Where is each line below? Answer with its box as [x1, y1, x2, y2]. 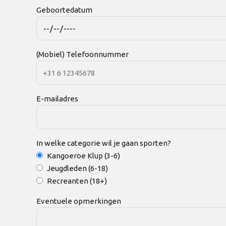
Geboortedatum [36, 6, 92, 15]
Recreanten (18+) [46, 177, 107, 186]
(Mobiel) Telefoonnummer [36, 50, 129, 59]
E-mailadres [36, 94, 78, 103]
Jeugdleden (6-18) [46, 164, 108, 173]
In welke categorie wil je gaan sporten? [36, 139, 171, 148]
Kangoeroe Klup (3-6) [46, 151, 120, 160]
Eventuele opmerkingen [36, 197, 121, 206]
